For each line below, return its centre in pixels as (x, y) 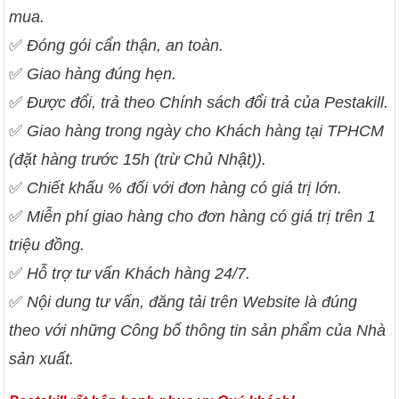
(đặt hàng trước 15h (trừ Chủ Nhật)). (138, 160)
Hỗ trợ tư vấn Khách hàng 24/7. (139, 274)
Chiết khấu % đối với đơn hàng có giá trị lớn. (185, 188)
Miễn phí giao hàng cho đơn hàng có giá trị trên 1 (202, 217)
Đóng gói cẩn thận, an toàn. (126, 46)
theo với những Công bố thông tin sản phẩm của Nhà (198, 331)
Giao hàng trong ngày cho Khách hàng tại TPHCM (206, 131)
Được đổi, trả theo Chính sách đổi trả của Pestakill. (208, 103)
